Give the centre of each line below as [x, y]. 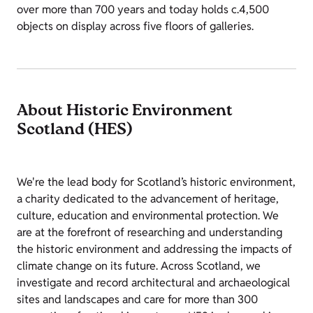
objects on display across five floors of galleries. [135, 26]
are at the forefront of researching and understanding [150, 232]
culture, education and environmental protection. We [148, 216]
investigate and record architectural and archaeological [153, 283]
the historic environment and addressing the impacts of [154, 249]
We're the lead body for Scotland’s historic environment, [156, 182]
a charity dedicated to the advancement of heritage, [148, 199]
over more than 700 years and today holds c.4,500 [143, 9]
